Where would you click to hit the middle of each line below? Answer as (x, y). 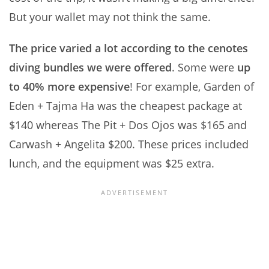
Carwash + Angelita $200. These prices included (129, 144)
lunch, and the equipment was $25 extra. (112, 164)
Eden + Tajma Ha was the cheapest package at (125, 106)
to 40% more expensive (69, 87)
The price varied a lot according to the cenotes (128, 48)
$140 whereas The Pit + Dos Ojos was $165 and (128, 125)
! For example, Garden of (192, 87)
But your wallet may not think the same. (110, 17)
